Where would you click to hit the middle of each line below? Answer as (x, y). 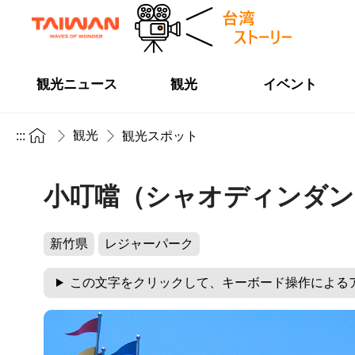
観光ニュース (77, 84)
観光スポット (160, 136)
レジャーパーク (149, 244)
